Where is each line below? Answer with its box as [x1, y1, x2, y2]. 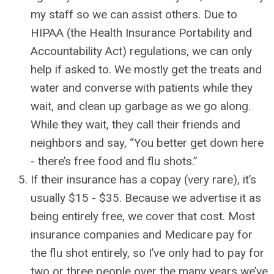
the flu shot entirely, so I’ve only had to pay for [31, 246, 264, 261]
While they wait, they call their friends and [31, 117, 240, 132]
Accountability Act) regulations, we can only [31, 44, 252, 59]
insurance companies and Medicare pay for [31, 228, 253, 242]
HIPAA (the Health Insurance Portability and [31, 26, 252, 40]
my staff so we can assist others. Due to [31, 7, 237, 22]
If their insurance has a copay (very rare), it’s [31, 172, 256, 187]
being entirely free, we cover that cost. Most [31, 209, 255, 224]
